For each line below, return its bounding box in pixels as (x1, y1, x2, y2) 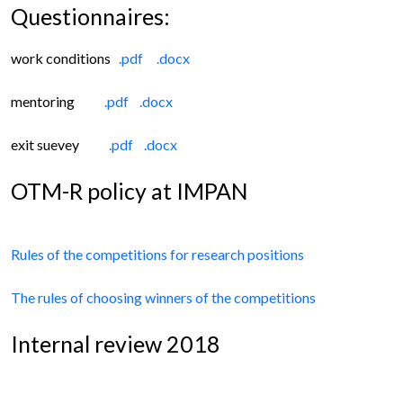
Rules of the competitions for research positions (11, 246, 304, 264)
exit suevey (11, 136, 109, 154)
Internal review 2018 (11, 330, 220, 358)
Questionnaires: (11, 3, 170, 31)
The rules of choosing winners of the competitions (11, 289, 318, 307)
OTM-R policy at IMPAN (11, 177, 248, 205)
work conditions (11, 49, 119, 67)
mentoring (11, 93, 104, 111)
